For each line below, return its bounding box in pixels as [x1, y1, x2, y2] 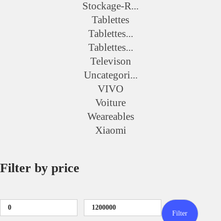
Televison [90, 55, 131, 67]
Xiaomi [95, 124, 126, 136]
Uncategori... [83, 69, 138, 81]
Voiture [95, 97, 126, 109]
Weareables [87, 110, 134, 122]
